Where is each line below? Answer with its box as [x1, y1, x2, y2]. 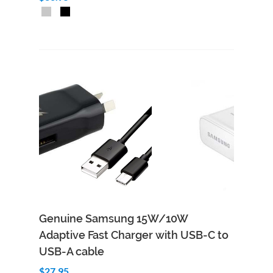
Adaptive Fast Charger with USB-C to [39, 229, 229, 241]
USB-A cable [39, 245, 104, 258]
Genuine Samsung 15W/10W [39, 212, 188, 225]
